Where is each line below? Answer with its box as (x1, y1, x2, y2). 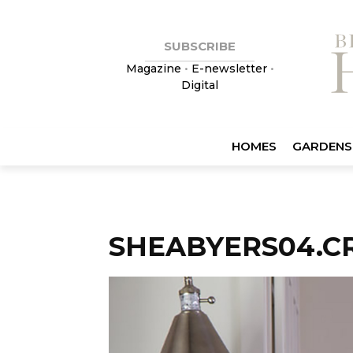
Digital (181, 78, 218, 92)
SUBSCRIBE (164, 39, 236, 54)
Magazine (125, 61, 184, 76)
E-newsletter (191, 61, 267, 76)
